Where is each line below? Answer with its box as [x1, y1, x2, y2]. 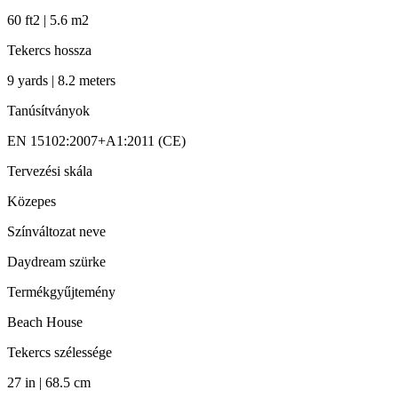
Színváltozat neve [7, 223, 106, 239]
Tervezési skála [7, 163, 92, 179]
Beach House [7, 314, 83, 330]
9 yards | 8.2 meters [7, 72, 115, 88]
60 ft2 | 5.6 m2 [7, 12, 89, 28]
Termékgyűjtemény [7, 283, 115, 299]
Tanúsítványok [7, 102, 90, 118]
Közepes [7, 193, 56, 209]
